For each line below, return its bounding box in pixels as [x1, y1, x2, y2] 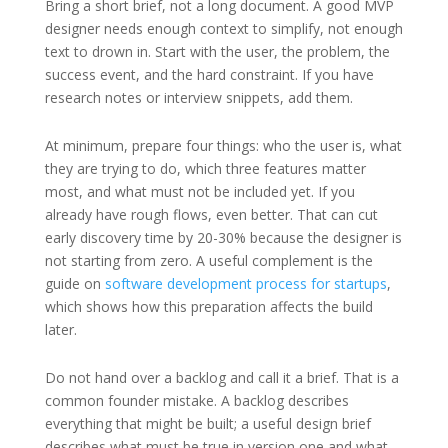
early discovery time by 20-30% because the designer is [44, 227, 402, 247]
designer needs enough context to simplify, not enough [44, 18, 403, 38]
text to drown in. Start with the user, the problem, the [44, 41, 390, 61]
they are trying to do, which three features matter [44, 158, 366, 178]
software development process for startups [104, 273, 387, 293]
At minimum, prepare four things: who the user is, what [44, 135, 402, 155]
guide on [44, 273, 105, 293]
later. [44, 319, 77, 339]
